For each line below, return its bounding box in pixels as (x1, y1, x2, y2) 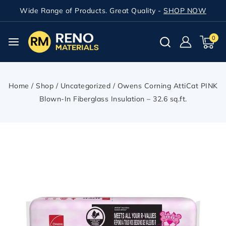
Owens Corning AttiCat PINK (117, 81, 218, 90)
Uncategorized (60, 81, 110, 90)
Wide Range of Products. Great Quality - (20, 6, 163, 15)
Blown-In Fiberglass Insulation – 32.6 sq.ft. (39, 94, 187, 103)
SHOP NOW (163, 6, 206, 15)
